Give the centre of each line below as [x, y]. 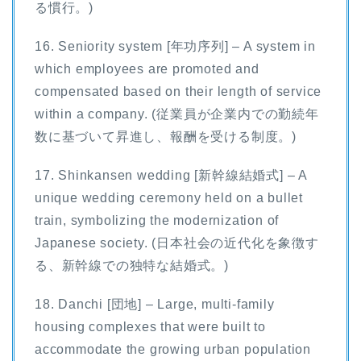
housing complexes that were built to [150, 326]
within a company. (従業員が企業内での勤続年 [177, 114]
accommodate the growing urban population [173, 349]
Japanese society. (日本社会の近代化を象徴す [177, 243]
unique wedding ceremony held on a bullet [169, 197]
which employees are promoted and [147, 68]
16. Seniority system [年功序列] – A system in [175, 46]
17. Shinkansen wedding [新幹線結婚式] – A [171, 175]
